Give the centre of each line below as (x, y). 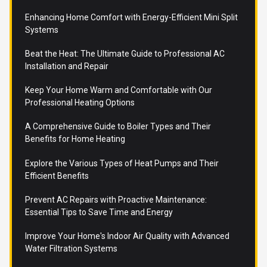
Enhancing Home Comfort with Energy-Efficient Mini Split (131, 17)
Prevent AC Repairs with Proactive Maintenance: (116, 199)
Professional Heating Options (80, 103)
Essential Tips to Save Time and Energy (99, 212)
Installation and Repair (66, 66)
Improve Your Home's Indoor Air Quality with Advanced (127, 236)
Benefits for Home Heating (75, 139)
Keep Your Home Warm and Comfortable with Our (118, 90)
